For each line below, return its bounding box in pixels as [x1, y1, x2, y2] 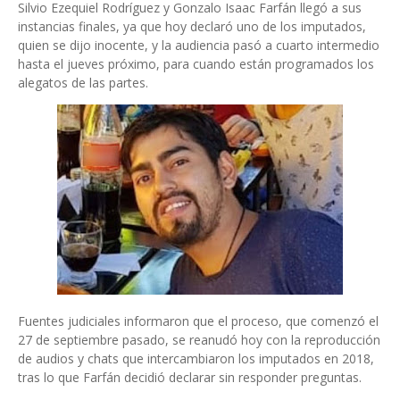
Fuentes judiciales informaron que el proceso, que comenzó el [18, 312, 379, 329]
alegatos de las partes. [18, 74, 148, 91]
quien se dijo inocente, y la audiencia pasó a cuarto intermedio [18, 37, 379, 54]
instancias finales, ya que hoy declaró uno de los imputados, [18, 18, 366, 35]
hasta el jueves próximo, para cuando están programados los [18, 55, 374, 72]
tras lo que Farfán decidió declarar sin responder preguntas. [18, 369, 362, 386]
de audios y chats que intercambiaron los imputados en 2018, [18, 350, 374, 367]
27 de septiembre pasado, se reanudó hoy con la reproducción [18, 331, 380, 348]
